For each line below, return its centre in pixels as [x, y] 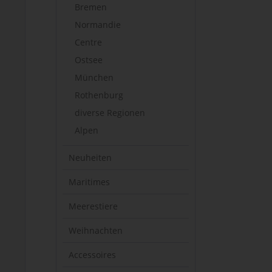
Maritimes [89, 182]
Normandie [98, 25]
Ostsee [89, 60]
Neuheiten [90, 158]
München [94, 77]
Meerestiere [93, 206]
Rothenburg [99, 95]
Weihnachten [96, 230]
